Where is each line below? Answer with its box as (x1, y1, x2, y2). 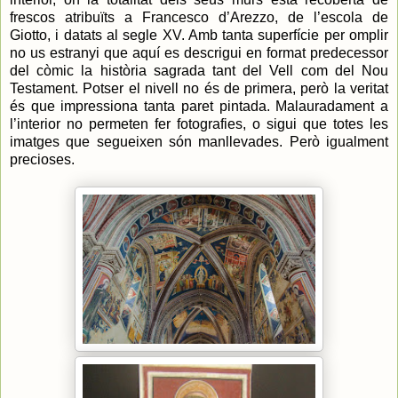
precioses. (10, 151, 75, 167)
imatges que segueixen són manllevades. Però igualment (10, 133, 388, 149)
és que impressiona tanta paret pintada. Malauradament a (10, 98, 388, 114)
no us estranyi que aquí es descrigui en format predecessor (10, 44, 388, 60)
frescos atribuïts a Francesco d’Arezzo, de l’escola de (10, 9, 388, 25)
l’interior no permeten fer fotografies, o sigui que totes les (10, 115, 388, 131)
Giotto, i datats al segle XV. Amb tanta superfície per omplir (10, 27, 388, 43)
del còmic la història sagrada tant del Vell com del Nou (10, 62, 388, 78)
